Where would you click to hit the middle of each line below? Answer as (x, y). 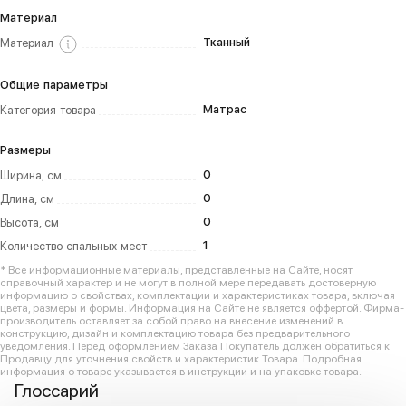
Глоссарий (57, 391)
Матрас (225, 109)
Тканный (227, 42)
